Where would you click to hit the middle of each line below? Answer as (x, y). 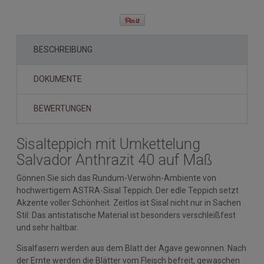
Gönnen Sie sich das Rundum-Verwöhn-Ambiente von (116, 178)
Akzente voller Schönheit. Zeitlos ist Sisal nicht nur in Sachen (129, 202)
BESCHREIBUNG (63, 49)
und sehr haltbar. (47, 227)
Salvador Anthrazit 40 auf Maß (114, 160)
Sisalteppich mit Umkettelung (108, 144)
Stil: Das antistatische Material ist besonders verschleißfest (126, 215)
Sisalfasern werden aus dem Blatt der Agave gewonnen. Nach (131, 248)
